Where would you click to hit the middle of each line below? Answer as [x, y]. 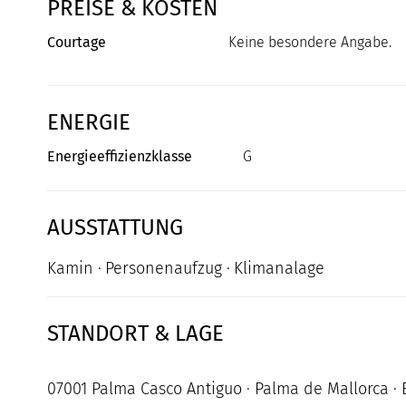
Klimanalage [279, 269]
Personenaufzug [164, 269]
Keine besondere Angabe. [310, 43]
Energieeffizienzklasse [120, 157]
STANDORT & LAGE [135, 334]
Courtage [77, 43]
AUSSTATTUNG [115, 228]
